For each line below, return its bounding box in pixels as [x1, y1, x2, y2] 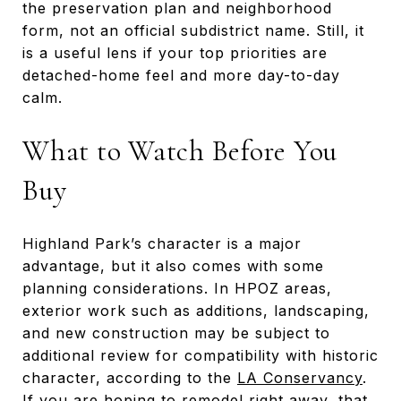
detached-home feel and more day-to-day [22, 65, 340, 84]
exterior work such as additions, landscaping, [22, 301, 370, 320]
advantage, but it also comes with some [22, 256, 324, 275]
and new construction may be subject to [22, 323, 330, 342]
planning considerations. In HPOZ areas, [22, 278, 332, 297]
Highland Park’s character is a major [22, 234, 302, 252]
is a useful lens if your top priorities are [22, 43, 328, 62]
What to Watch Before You [22, 132, 337, 168]
